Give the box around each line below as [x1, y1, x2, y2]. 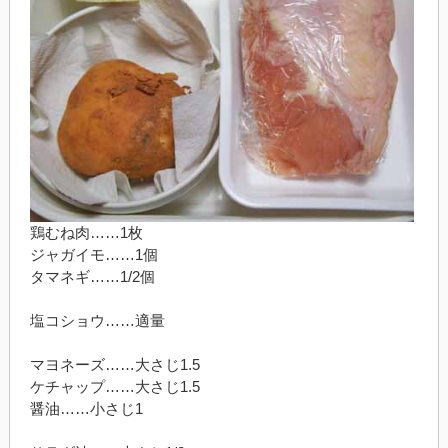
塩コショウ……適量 [29, 311, 165, 329]
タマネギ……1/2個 [29, 267, 155, 285]
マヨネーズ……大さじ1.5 [29, 355, 200, 373]
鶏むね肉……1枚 [29, 223, 143, 241]
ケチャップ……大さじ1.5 [29, 377, 200, 395]
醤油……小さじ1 [29, 399, 143, 417]
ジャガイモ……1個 [29, 245, 158, 263]
